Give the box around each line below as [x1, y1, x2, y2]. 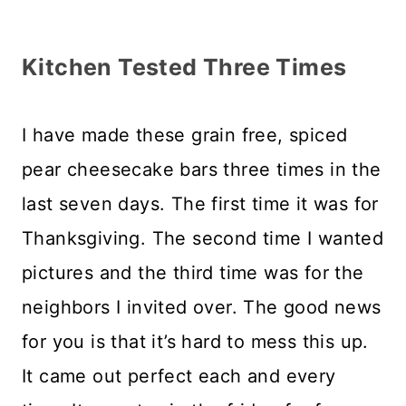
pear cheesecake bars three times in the [22, 159, 382, 181]
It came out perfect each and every [22, 365, 336, 388]
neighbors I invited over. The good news [22, 296, 382, 319]
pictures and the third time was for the [22, 262, 364, 285]
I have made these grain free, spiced [22, 124, 348, 147]
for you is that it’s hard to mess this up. [22, 331, 369, 353]
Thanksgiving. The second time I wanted [22, 227, 384, 250]
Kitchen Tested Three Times [22, 53, 347, 82]
